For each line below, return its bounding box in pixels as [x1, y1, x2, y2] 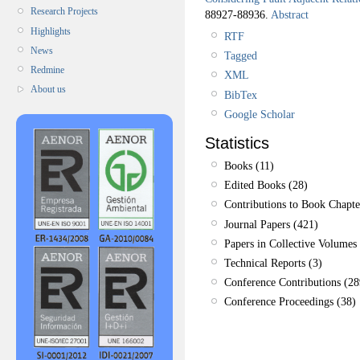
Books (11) [224, 159, 274, 173]
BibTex [224, 88, 257, 101]
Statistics [205, 134, 269, 153]
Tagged [224, 49, 257, 63]
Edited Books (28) [224, 178, 308, 192]
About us [31, 84, 66, 96]
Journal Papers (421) [224, 217, 318, 231]
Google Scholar [224, 107, 295, 121]
